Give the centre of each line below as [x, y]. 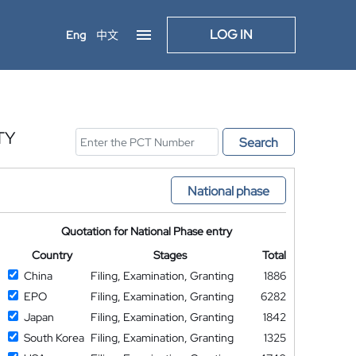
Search [259, 143]
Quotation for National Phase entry [147, 231]
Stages [170, 255]
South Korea [54, 338]
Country [52, 255]
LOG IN [231, 35]
